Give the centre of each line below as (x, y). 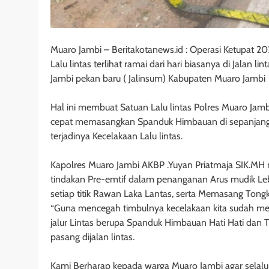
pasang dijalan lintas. (92, 237)
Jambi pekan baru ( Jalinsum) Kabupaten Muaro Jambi (158, 78)
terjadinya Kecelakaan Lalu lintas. (116, 136)
